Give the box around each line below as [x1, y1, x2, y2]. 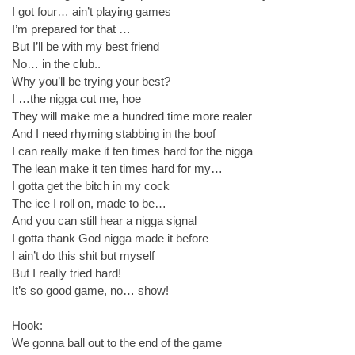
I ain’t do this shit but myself [12, 248, 155, 262]
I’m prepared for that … [12, 21, 131, 36]
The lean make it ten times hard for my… [12, 161, 223, 175]
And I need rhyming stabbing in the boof [12, 126, 216, 140]
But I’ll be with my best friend [12, 39, 159, 53]
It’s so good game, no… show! [12, 283, 169, 297]
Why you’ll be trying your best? [12, 74, 170, 88]
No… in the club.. [12, 56, 101, 71]
